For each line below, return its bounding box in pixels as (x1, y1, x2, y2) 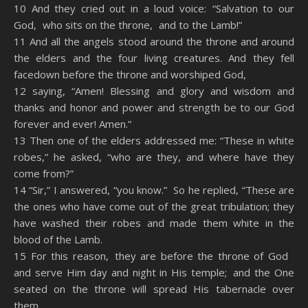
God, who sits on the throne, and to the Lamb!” (14, 18, 242, 32)
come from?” (14, 166, 74, 180)
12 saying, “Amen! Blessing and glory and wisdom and (14, 84, 294, 98)
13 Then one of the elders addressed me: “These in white (14, 133, 294, 147)
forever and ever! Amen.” (14, 117, 131, 131)
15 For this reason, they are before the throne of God (14, 249, 294, 263)
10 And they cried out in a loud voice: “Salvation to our (14, 1, 294, 15)
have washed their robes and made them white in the (14, 216, 294, 230)
